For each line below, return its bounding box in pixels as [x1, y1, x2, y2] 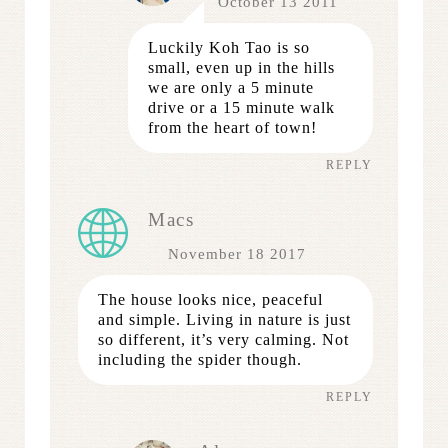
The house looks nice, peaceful [98, 290, 323, 308]
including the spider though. [98, 350, 302, 368]
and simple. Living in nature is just [98, 310, 351, 328]
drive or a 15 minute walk [148, 98, 335, 116]
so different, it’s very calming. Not [98, 330, 349, 348]
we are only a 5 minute [148, 78, 314, 96]
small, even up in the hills [148, 58, 335, 76]
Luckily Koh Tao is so [148, 38, 310, 56]
